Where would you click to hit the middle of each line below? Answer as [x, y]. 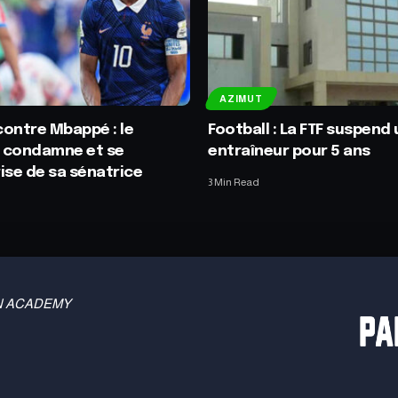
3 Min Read [234, 182]
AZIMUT [241, 99]
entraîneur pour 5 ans [289, 151]
